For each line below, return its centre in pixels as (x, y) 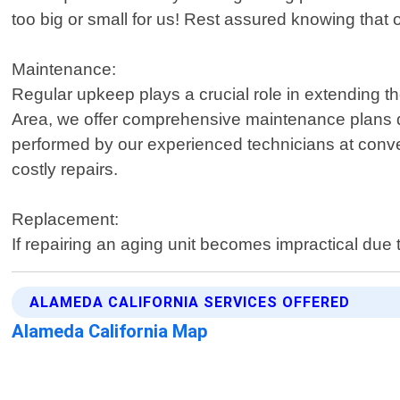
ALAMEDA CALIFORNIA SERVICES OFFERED (190, 303)
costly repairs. (65, 170)
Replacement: (66, 220)
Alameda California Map (110, 332)
